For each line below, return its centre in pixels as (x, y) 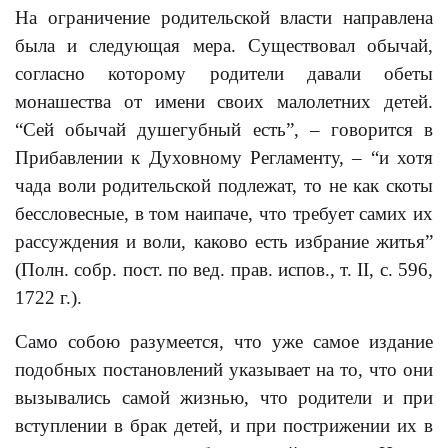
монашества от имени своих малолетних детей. (224, 101)
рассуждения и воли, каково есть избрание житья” (224, 241)
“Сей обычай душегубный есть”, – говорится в (224, 129)
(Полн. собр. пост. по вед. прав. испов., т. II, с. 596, (224, 269)
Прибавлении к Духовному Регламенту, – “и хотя (224, 157)
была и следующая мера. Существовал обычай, (224, 45)
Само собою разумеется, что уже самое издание (224, 341)
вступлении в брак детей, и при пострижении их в (224, 425)
